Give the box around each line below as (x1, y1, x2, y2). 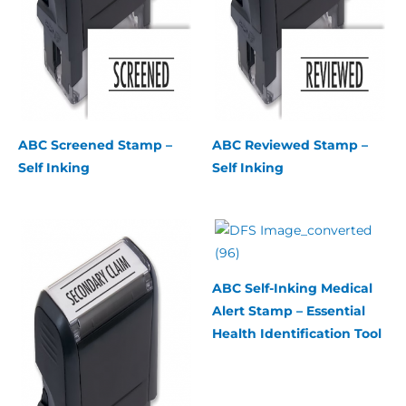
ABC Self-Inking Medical (212, 280, 372, 295)
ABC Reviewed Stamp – (212, 138, 368, 152)
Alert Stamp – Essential (212, 303, 365, 318)
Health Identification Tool (212, 325, 382, 341)
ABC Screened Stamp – (18, 138, 172, 152)
